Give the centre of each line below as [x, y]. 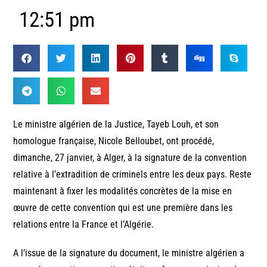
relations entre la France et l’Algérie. [84, 224]
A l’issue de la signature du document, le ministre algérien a [129, 253]
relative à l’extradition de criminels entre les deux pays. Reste [133, 174]
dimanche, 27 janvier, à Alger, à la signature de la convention [130, 157]
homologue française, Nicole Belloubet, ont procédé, [114, 141]
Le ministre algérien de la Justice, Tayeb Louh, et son [116, 124]
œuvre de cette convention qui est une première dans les [123, 207]
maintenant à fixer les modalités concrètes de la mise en [123, 191]
